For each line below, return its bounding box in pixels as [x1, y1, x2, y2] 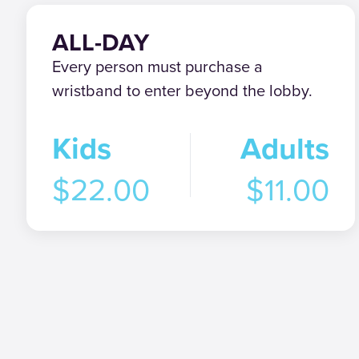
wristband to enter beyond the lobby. [52, 79, 313, 103]
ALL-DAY [52, 25, 150, 60]
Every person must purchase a [52, 54, 264, 79]
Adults [240, 126, 330, 171]
